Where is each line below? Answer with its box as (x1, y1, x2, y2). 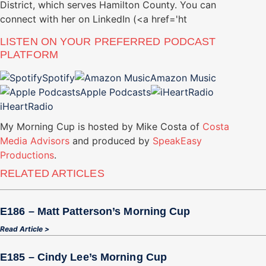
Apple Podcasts (80, 85, 151, 98)
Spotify (42, 71, 75, 84)
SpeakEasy (153, 134, 202, 147)
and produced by (69, 134, 153, 147)
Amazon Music (150, 71, 216, 84)
